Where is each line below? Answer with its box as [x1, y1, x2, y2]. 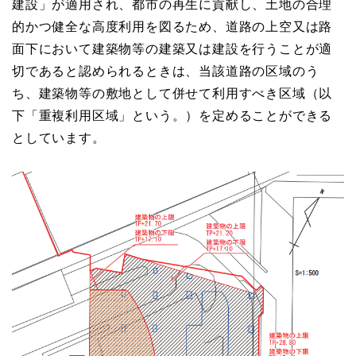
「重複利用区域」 [25, 108, 133, 122]
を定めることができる [199, 108, 333, 122]
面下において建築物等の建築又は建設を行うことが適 [12, 41, 333, 56]
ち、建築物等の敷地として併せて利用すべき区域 [12, 86, 306, 100]
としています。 [12, 130, 106, 145]
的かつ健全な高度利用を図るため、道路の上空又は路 [12, 19, 333, 33]
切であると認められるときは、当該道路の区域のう [12, 64, 319, 78]
